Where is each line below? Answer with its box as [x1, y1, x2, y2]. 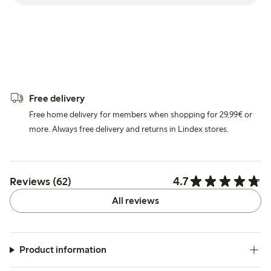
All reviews [111, 195, 159, 207]
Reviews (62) [10, 174, 71, 188]
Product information [19, 244, 106, 256]
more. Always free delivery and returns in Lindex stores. [29, 124, 229, 135]
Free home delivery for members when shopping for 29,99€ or [29, 109, 252, 120]
